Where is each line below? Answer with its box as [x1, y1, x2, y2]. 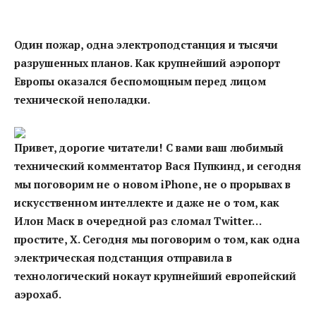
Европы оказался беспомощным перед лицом [14, 73, 266, 88]
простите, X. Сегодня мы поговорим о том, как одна [14, 231, 300, 246]
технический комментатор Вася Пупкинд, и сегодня [14, 158, 301, 173]
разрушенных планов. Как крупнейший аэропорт [14, 55, 280, 70]
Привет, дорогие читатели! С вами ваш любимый [14, 140, 284, 154]
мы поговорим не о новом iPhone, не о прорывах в [14, 176, 291, 191]
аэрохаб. [14, 286, 61, 301]
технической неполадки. [14, 92, 150, 107]
